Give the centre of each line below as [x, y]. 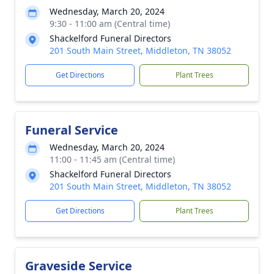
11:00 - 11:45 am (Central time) [112, 159]
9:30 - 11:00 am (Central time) [110, 24]
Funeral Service [72, 130]
